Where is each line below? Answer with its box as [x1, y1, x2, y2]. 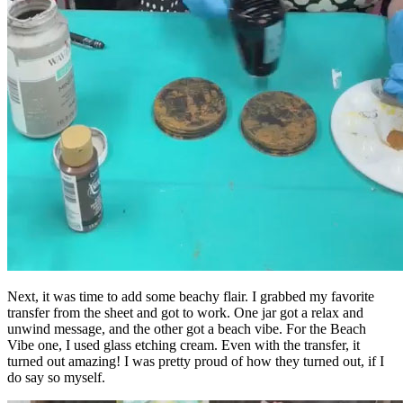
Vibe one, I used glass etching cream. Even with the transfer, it [7, 336, 360, 353]
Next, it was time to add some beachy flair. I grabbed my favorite [7, 288, 374, 304]
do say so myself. [7, 369, 105, 385]
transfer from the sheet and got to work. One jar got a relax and [7, 304, 363, 320]
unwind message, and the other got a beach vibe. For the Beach [7, 320, 366, 336]
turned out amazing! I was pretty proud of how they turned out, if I [7, 353, 384, 369]
